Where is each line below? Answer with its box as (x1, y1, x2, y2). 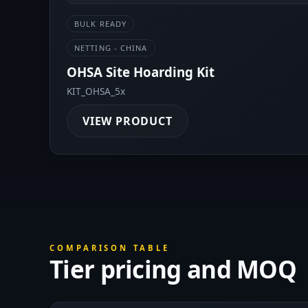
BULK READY (74, 18, 126, 29)
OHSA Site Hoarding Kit (67, 63, 214, 80)
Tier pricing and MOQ (49, 252, 297, 285)
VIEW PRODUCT (82, 113, 173, 129)
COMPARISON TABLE (49, 242, 170, 253)
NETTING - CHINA (74, 42, 148, 53)
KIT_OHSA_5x (67, 84, 125, 98)
